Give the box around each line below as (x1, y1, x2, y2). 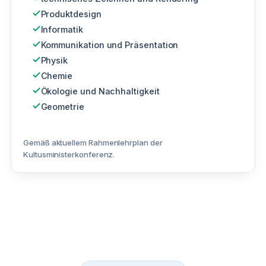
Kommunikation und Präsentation (40, 39, 179, 50)
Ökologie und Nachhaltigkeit (40, 85, 160, 96)
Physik (40, 55, 68, 65)
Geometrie (40, 101, 84, 112)
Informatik (40, 24, 83, 34)
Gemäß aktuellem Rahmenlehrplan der (23, 137, 163, 147)
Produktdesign (40, 8, 102, 19)
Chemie (40, 70, 73, 81)
